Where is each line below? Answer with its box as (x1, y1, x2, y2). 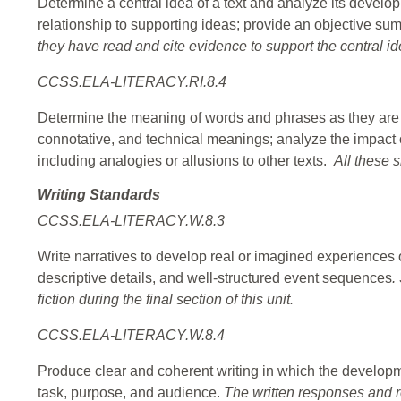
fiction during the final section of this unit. (38, 292, 294, 308)
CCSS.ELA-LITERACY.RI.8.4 (38, 74, 226, 90)
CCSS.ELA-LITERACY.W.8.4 (38, 328, 225, 344)
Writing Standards (38, 187, 160, 203)
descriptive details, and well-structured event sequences (38, 270, 392, 286)
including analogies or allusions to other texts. (38, 153, 334, 169)
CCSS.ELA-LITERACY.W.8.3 (38, 213, 225, 229)
